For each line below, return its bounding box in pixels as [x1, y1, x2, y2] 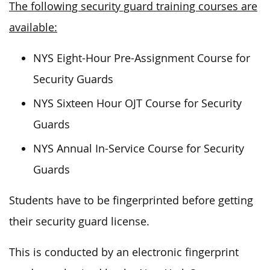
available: [9, 20, 57, 34]
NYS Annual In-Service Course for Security [33, 141, 244, 155]
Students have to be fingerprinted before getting [9, 193, 253, 207]
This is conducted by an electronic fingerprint [9, 245, 239, 259]
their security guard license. [9, 214, 149, 228]
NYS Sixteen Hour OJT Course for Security [33, 96, 242, 110]
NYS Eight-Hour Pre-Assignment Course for [33, 51, 250, 65]
